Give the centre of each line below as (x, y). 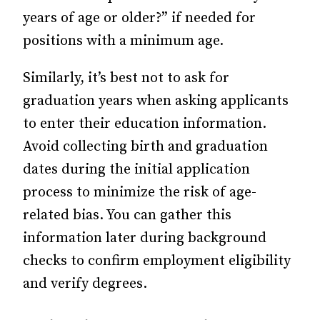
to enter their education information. (145, 124)
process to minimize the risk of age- (140, 192)
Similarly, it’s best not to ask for (126, 78)
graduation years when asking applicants (156, 101)
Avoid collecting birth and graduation (145, 147)
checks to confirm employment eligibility (157, 261)
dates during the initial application (136, 170)
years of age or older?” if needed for (139, 18)
